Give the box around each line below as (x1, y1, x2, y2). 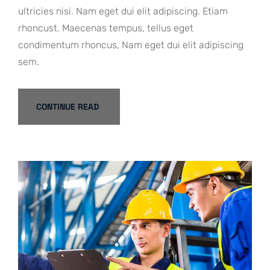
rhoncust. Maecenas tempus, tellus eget (18, 22, 193, 34)
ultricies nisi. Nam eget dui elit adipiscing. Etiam (18, 5, 228, 17)
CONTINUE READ (36, 101, 99, 112)
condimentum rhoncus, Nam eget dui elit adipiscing (18, 39, 243, 51)
